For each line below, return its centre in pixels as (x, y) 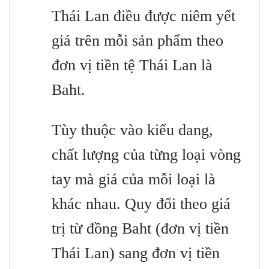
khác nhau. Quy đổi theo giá (141, 204)
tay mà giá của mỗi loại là (134, 179)
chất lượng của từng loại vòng (146, 154)
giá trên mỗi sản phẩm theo (138, 40)
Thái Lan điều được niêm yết (144, 16)
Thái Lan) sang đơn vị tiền (136, 253)
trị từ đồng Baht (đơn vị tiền (140, 228)
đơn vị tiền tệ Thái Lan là (132, 65)
